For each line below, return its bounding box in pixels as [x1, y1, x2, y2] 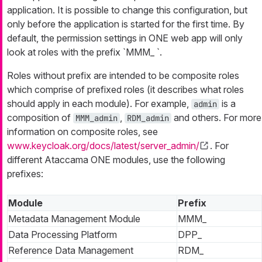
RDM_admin [127, 113, 169, 124]
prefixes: [7, 168, 43, 180]
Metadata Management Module [8, 213, 140, 225]
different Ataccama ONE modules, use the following [7, 154, 225, 166]
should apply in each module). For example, [7, 98, 191, 110]
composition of [7, 112, 73, 124]
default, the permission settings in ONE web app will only [7, 32, 243, 44]
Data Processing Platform [8, 229, 117, 241]
